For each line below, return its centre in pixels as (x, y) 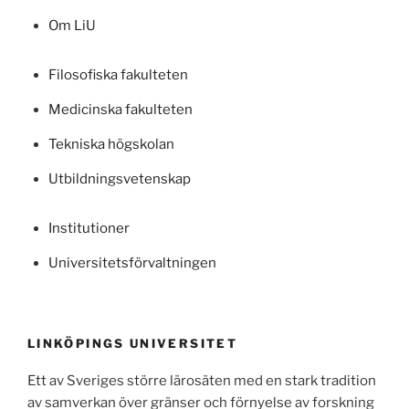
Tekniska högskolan (111, 144)
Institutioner (89, 228)
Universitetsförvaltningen (132, 262)
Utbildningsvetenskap (119, 178)
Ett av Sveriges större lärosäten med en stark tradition (202, 380)
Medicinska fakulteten (120, 109)
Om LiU (72, 25)
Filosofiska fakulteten (118, 74)
